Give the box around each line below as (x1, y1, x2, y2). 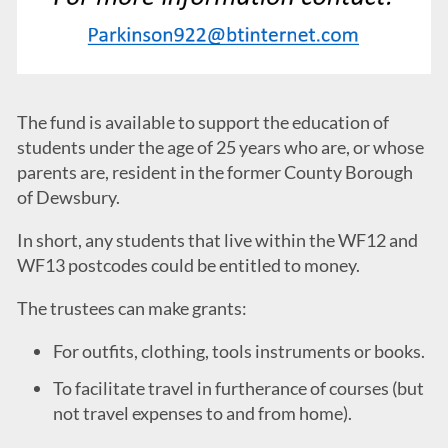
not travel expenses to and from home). (52, 402, 352, 425)
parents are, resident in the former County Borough (16, 161, 413, 184)
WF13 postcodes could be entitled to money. (16, 254, 360, 277)
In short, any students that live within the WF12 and (16, 229, 418, 252)
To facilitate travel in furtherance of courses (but (52, 377, 424, 400)
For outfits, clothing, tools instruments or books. (52, 340, 425, 363)
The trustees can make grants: (16, 297, 247, 320)
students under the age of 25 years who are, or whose (16, 136, 424, 159)
